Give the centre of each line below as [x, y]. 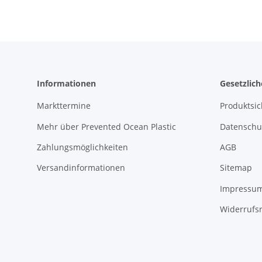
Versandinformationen [81, 168]
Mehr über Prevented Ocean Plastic [106, 126]
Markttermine [64, 106]
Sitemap [236, 168]
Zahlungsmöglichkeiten [82, 147]
